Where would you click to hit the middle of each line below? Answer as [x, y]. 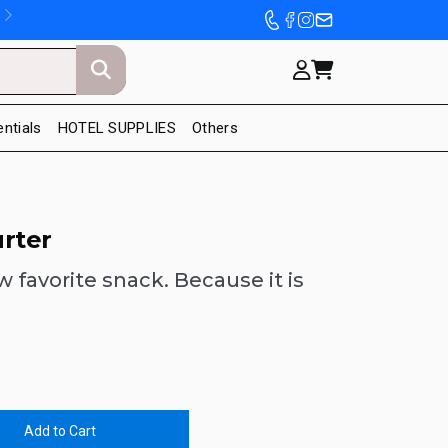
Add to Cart [59, 431]
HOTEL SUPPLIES [117, 127]
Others [215, 127]
